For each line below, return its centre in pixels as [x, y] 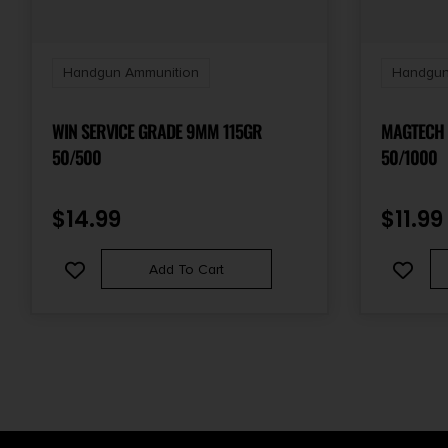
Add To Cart [186, 269]
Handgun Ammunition [131, 72]
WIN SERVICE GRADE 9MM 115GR [157, 130]
